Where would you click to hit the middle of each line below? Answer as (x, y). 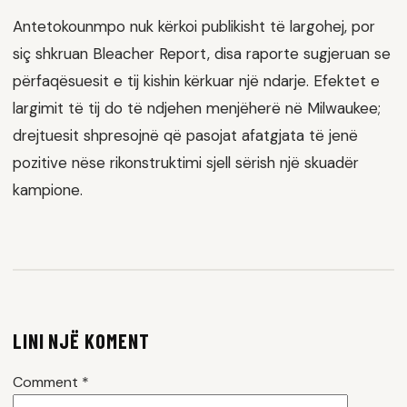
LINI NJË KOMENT (81, 340)
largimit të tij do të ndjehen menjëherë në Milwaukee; (197, 109)
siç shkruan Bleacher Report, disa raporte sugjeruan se (202, 54)
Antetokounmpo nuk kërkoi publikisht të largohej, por (194, 27)
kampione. (48, 190)
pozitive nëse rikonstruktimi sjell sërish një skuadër (186, 163)
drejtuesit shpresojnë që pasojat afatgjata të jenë (185, 136)
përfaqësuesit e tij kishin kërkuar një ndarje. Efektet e (196, 81)
